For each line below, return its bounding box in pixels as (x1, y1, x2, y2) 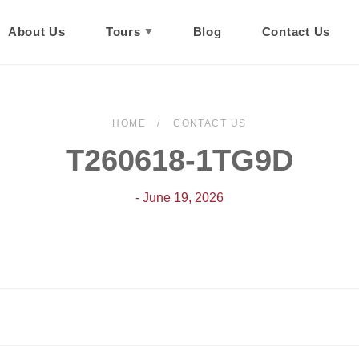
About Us (7, 25, 66, 38)
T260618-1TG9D (66, 143, 293, 177)
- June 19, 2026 (135, 191, 224, 204)
